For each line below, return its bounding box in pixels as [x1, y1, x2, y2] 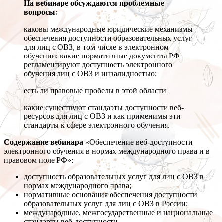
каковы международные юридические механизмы [24, 25, 193, 34]
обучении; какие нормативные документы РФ [24, 52, 180, 60]
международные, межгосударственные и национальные [24, 208, 213, 217]
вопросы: [24, 8, 57, 17]
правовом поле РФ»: [4, 156, 73, 165]
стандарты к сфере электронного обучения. [24, 121, 170, 130]
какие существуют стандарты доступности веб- [24, 103, 184, 112]
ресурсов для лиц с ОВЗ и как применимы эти [24, 112, 181, 121]
